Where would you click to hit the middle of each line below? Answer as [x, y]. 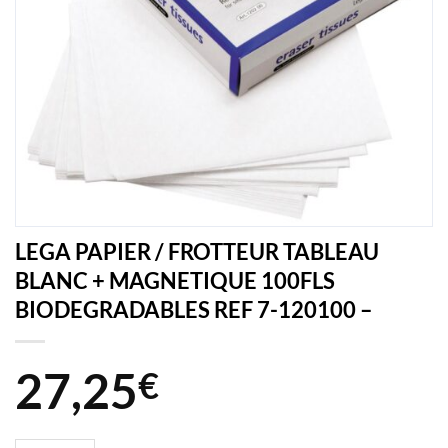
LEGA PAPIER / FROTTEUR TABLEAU [197, 251]
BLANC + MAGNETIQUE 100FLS [175, 280]
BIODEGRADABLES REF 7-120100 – [194, 309]
